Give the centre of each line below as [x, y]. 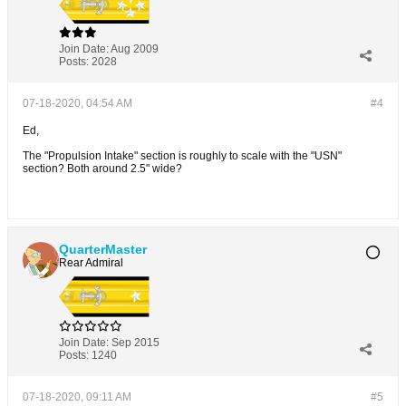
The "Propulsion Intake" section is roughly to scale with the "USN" [182, 156]
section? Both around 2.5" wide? [102, 169]
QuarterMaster [103, 250]
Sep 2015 [135, 343]
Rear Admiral [91, 263]
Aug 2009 [135, 49]
